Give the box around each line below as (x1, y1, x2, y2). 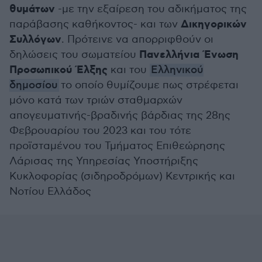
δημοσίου (9, 79, 58, 92)
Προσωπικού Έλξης (9, 63, 108, 77)
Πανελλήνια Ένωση (139, 48, 239, 62)
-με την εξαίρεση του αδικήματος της (55, 3, 247, 15)
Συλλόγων (9, 33, 61, 47)
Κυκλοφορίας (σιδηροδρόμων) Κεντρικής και (9, 170, 235, 182)
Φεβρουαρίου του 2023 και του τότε (9, 125, 191, 137)
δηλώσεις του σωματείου (9, 49, 139, 61)
